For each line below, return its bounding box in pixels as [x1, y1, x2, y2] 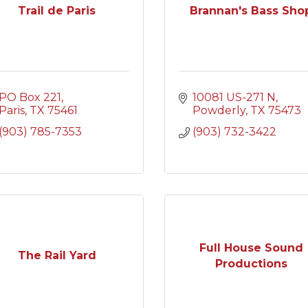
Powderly [192, 104, 245, 117]
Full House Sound [199, 241, 303, 254]
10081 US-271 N [192, 91, 276, 104]
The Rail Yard [17, 249, 96, 262]
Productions [214, 256, 287, 270]
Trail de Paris [18, 4, 96, 17]
